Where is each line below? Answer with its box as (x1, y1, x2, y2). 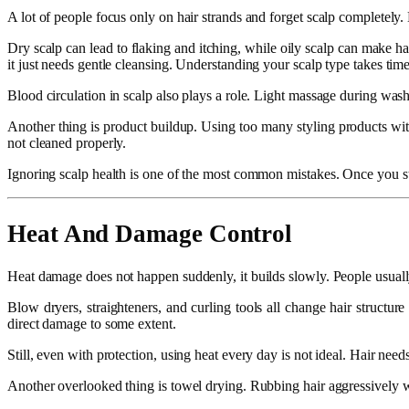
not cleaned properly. (7, 135, 127, 152)
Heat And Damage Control (7, 219, 293, 247)
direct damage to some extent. (7, 316, 176, 332)
